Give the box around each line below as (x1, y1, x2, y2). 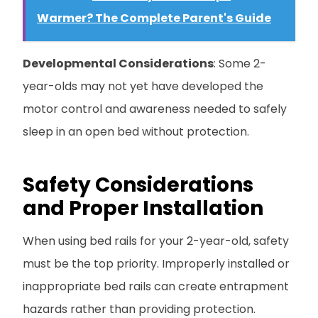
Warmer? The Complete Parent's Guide (37, 9, 271, 26)
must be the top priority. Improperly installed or (23, 255, 290, 272)
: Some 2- (214, 55, 266, 72)
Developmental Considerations (23, 55, 214, 72)
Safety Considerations (23, 170, 253, 199)
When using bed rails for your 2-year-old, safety (23, 232, 289, 249)
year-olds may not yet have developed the (23, 77, 263, 94)
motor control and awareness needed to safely (23, 100, 287, 117)
